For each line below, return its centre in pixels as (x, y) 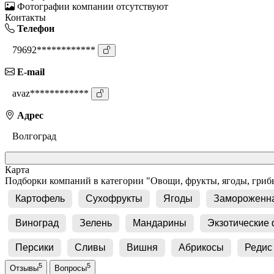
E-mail (30, 72)
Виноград (37, 223)
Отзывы (24, 268)
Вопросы (71, 268)
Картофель (40, 198)
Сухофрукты (114, 198)
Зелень (96, 223)
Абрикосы (201, 247)
